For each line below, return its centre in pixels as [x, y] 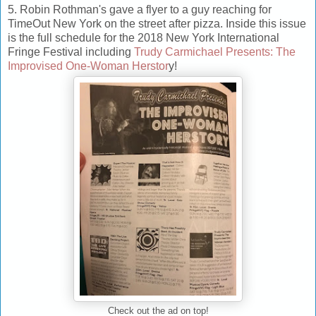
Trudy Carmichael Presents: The [215, 52]
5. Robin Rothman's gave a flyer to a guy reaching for [140, 10]
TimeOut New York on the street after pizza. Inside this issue [157, 24]
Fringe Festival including [71, 52]
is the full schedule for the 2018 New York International [144, 38]
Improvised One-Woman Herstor [88, 66]
